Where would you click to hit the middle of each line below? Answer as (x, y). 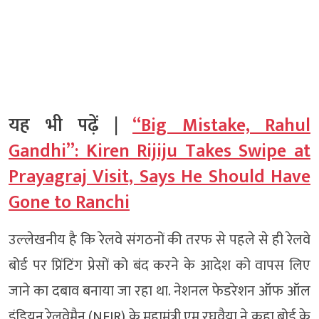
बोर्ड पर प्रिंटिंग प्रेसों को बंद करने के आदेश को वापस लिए (159, 265)
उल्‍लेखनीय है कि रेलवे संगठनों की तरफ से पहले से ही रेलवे (159, 240)
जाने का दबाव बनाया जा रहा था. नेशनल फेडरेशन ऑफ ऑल (159, 291)
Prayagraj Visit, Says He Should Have (159, 177)
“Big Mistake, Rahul (221, 125)
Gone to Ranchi (69, 202)
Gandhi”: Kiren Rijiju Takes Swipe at (159, 151)
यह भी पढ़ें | (70, 125)
